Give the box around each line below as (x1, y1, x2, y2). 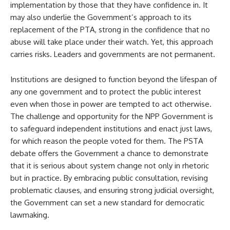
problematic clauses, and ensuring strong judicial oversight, (10, 185, 214, 195)
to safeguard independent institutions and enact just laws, (10, 123, 212, 133)
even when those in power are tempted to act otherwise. (10, 99, 212, 109)
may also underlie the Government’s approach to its (10, 12, 191, 22)
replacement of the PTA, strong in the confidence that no (10, 24, 210, 34)
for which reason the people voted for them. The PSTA (10, 136, 203, 146)
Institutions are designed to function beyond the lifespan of (10, 74, 217, 84)
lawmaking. (10, 209, 49, 220)
